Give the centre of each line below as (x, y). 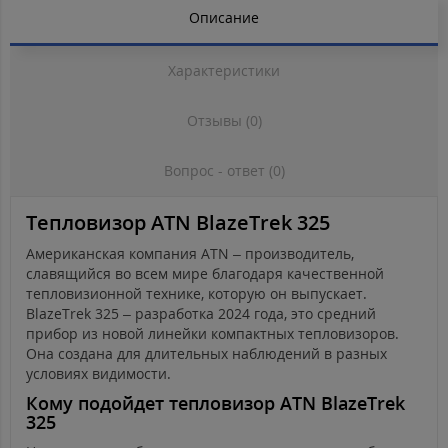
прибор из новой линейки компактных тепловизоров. (212, 334)
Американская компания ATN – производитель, (190, 254)
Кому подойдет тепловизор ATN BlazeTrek (215, 403)
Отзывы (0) (224, 121)
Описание (224, 18)
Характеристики (224, 71)
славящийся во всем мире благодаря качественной (205, 274)
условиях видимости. (98, 374)
